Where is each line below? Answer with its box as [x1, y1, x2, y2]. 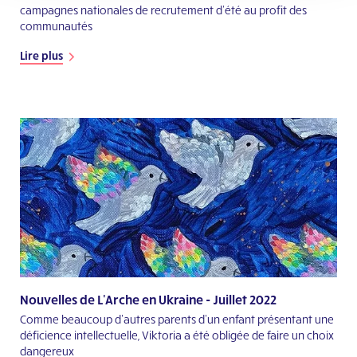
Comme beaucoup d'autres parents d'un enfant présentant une [20, 312, 334, 326]
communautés [20, 18, 92, 33]
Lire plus [20, 48, 63, 62]
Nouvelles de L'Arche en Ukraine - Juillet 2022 [20, 291, 277, 307]
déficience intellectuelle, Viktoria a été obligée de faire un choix [20, 328, 334, 342]
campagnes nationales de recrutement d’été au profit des [20, 2, 307, 17]
